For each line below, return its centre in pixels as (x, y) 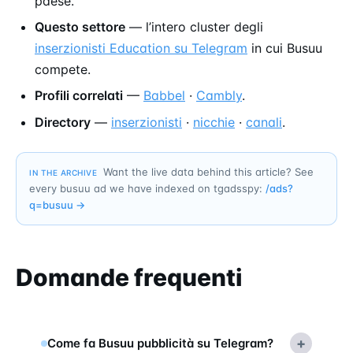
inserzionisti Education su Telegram (141, 48)
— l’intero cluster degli (194, 26)
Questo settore (80, 26)
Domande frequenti (129, 277)
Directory (63, 122)
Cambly (219, 96)
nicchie (214, 122)
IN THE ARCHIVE (63, 172)
